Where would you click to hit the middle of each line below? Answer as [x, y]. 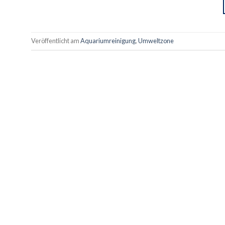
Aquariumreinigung [108, 41]
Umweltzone [156, 41]
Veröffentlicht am [56, 41]
